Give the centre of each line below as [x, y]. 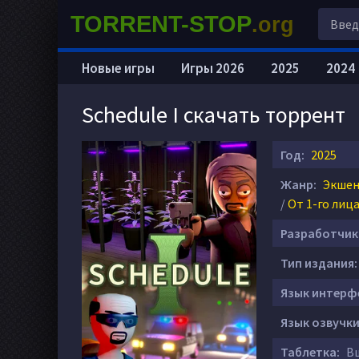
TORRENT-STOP [161, 24]
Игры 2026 [213, 68]
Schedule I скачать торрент [214, 115]
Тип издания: [319, 263]
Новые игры [118, 68]
